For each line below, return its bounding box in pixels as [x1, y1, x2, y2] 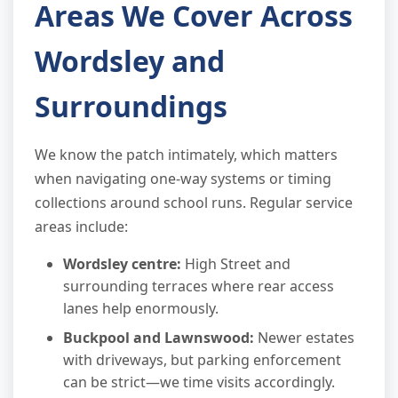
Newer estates [254, 328, 354, 348]
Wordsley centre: [63, 254, 181, 275]
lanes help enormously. [63, 298, 219, 319]
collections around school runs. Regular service [35, 193, 353, 213]
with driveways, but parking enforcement [63, 350, 341, 370]
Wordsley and [35, 42, 225, 81]
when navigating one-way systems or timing [35, 169, 331, 189]
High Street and [181, 254, 291, 275]
